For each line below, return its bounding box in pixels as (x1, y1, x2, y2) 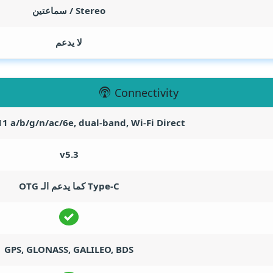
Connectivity (114, 85, 179, 100)
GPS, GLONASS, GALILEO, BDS (4, 243, 133, 256)
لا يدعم (55, 36, 82, 49)
